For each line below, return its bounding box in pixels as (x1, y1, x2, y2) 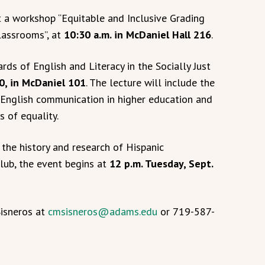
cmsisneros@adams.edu (48, 205, 157, 219)
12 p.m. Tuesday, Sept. (109, 157, 213, 171)
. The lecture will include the (86, 76, 215, 90)
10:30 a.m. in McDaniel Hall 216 (64, 28, 211, 42)
